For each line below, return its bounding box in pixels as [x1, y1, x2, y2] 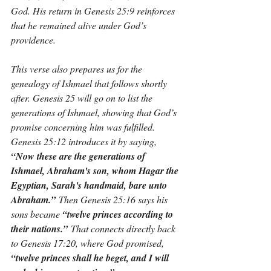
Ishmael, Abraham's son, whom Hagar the [11, 164, 181, 177]
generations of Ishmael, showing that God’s [11, 106, 179, 119]
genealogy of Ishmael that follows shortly [11, 77, 169, 90]
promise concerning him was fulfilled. [11, 120, 157, 133]
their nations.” [11, 222, 68, 235]
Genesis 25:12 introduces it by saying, [11, 135, 159, 148]
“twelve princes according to [62, 207, 175, 221]
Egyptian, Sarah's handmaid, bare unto [11, 178, 169, 192]
